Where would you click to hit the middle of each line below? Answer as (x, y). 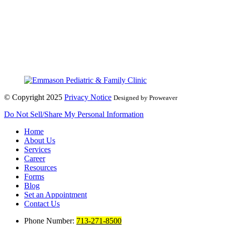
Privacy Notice (88, 97)
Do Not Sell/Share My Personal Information (74, 114)
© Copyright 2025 (34, 97)
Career (35, 158)
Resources (40, 167)
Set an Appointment (55, 194)
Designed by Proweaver (145, 97)
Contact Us (42, 203)
